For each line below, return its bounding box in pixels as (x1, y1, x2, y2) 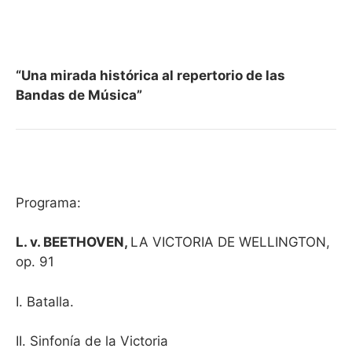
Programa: (16, 194, 81, 211)
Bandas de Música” (16, 87, 142, 103)
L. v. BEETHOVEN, (16, 234, 130, 250)
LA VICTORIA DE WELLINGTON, (130, 234, 330, 250)
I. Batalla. (16, 293, 74, 310)
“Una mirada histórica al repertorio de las (16, 68, 285, 83)
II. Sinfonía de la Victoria (16, 333, 168, 349)
